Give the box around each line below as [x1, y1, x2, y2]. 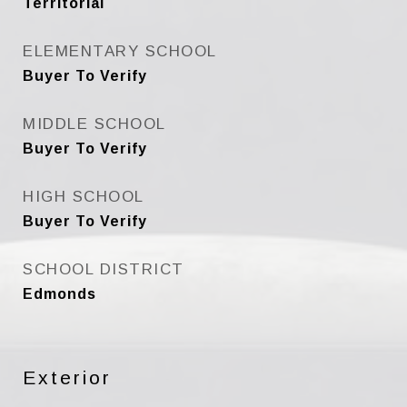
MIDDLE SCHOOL [23, 115, 166, 133]
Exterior [23, 367, 112, 388]
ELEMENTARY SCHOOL [23, 43, 217, 60]
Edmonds [23, 286, 96, 302]
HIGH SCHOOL [23, 188, 144, 205]
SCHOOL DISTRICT [23, 261, 184, 278]
